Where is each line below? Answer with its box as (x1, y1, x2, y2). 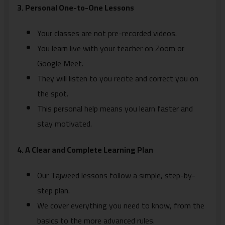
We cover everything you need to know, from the (37, 197, 204, 213)
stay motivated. (37, 116, 92, 132)
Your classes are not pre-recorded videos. (37, 26, 177, 41)
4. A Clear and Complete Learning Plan (17, 142, 153, 157)
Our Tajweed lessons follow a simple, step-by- (37, 167, 195, 183)
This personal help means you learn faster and (37, 101, 193, 117)
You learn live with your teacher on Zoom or (37, 41, 184, 56)
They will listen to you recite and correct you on (37, 71, 198, 86)
